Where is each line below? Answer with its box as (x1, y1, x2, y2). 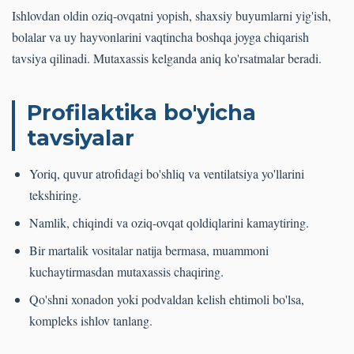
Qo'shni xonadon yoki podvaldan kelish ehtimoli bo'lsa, (29, 291, 304, 308)
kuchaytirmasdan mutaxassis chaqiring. (29, 263, 224, 281)
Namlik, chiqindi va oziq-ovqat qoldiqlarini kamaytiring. (29, 214, 309, 232)
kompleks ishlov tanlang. (29, 312, 153, 330)
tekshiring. (29, 186, 81, 204)
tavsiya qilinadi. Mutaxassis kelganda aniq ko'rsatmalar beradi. (12, 50, 322, 67)
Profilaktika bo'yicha (27, 100, 256, 126)
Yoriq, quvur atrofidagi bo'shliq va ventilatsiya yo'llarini (29, 165, 304, 183)
